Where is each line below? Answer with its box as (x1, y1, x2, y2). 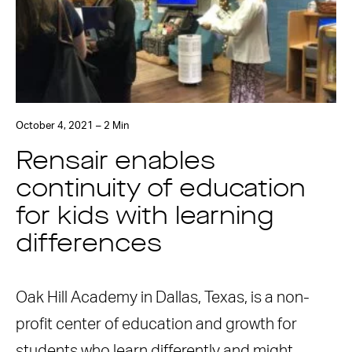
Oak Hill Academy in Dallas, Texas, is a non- (16, 290, 310, 306)
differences (16, 233, 162, 258)
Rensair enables (16, 150, 215, 175)
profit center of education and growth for (16, 317, 297, 332)
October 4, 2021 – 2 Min (16, 121, 129, 131)
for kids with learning (16, 205, 273, 230)
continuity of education (16, 178, 306, 203)
